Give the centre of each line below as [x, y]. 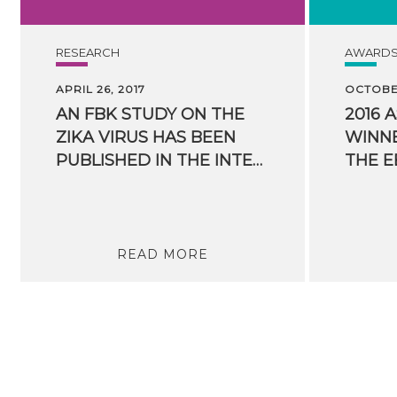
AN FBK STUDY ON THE [150, 114]
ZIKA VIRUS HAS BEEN [145, 137]
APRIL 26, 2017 [100, 89]
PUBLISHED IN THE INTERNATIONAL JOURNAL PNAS [257, 160]
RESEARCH [87, 52]
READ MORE [162, 254]
